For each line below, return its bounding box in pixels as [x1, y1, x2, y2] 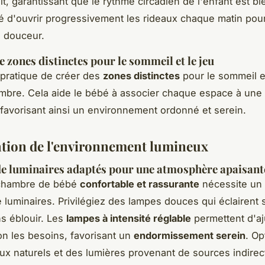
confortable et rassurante [80, 177, 199, 190]
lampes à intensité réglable [66, 212, 191, 224]
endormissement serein [134, 229, 245, 241]
